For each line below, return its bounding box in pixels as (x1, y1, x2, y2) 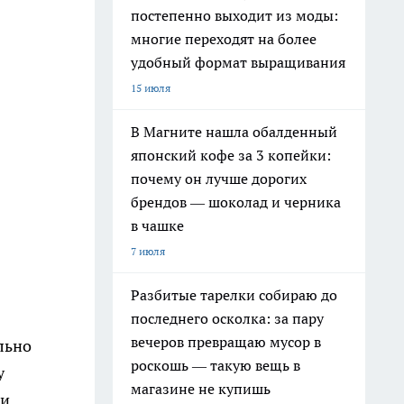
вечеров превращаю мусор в (131, 333, 321, 351)
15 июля (131, 81, 170, 95)
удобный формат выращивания (131, 53, 345, 71)
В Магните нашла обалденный (131, 123, 337, 141)
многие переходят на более (131, 30, 317, 48)
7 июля (131, 244, 165, 258)
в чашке (131, 216, 184, 234)
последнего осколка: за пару (131, 309, 324, 327)
